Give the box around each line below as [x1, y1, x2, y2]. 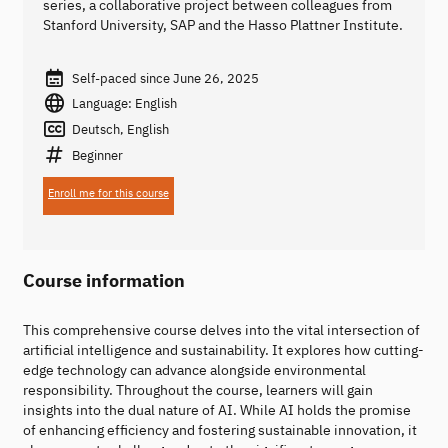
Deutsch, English [71, 121, 169, 138]
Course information [23, 267, 185, 292]
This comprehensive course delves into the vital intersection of [23, 320, 420, 339]
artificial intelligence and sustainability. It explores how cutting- [23, 340, 424, 359]
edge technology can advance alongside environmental [23, 360, 366, 379]
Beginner [71, 146, 123, 163]
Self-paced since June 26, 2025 [71, 69, 259, 86]
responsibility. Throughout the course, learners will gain [23, 380, 373, 399]
